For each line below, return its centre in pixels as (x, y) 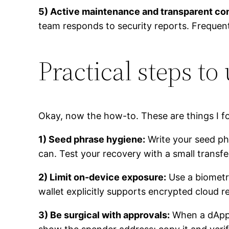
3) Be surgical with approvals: (104, 215)
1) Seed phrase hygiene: (92, 140)
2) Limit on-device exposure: (102, 177)
